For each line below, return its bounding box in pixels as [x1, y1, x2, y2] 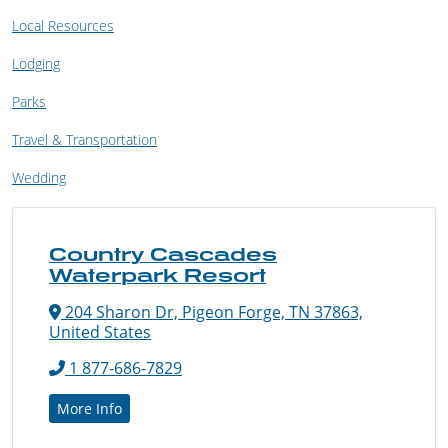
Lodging [12, 53, 60, 73]
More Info [57, 398, 122, 418]
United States [49, 320, 151, 343]
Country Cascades [49, 242, 277, 265]
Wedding [12, 167, 66, 187]
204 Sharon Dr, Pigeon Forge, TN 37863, [61, 300, 363, 323]
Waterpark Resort [49, 263, 266, 286]
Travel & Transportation [12, 129, 157, 149]
